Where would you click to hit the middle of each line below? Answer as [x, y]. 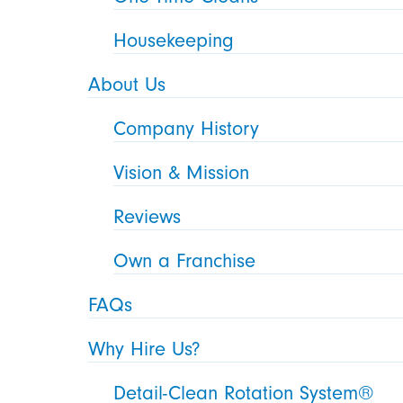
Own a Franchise [185, 261]
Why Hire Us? [145, 349]
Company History [187, 129]
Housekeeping [174, 40]
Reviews [148, 217]
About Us [127, 85]
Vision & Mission [182, 173]
